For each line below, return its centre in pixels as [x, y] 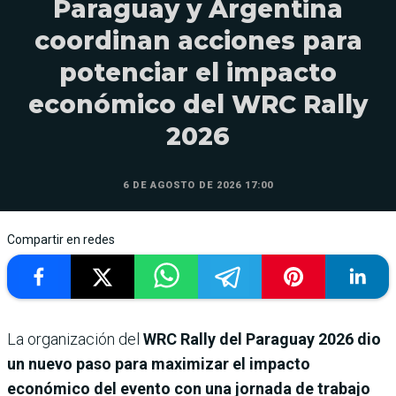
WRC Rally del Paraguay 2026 [248, 339]
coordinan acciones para [198, 41]
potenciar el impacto [198, 73]
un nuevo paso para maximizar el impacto [159, 364]
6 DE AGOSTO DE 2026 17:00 [198, 186]
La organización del [75, 339]
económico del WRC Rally [198, 105]
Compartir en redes [61, 240]
